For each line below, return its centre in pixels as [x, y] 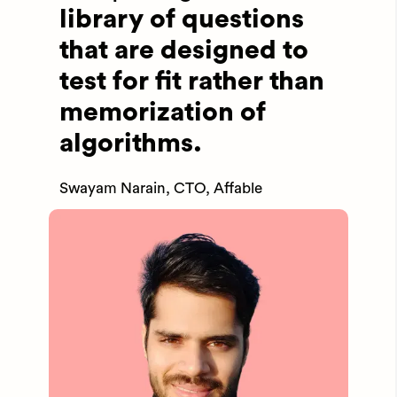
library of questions [182, 20]
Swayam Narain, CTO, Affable [161, 189]
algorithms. [131, 144]
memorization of [163, 113]
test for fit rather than [192, 82]
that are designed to [184, 51]
